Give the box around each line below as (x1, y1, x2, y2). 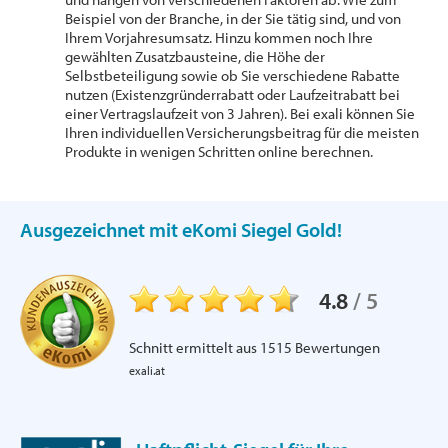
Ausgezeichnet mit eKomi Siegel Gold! (20, 217, 342, 243)
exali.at (129, 363, 165, 379)
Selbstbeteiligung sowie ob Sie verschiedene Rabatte (65, 66, 400, 86)
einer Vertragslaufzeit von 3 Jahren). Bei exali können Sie (65, 104, 415, 124)
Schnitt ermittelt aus (129, 338, 260, 358)
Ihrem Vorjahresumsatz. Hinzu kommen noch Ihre (65, 28, 373, 48)
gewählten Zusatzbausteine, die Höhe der (65, 47, 325, 67)
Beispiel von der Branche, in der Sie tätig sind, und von (65, 9, 401, 29)
